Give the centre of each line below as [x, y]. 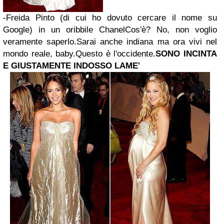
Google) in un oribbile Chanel [64, 30]
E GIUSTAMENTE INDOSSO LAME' [71, 66]
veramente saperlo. [40, 42]
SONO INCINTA [186, 54]
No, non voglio [187, 30]
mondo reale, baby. [39, 54]
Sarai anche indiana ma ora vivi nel [147, 42]
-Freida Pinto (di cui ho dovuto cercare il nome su [110, 18]
